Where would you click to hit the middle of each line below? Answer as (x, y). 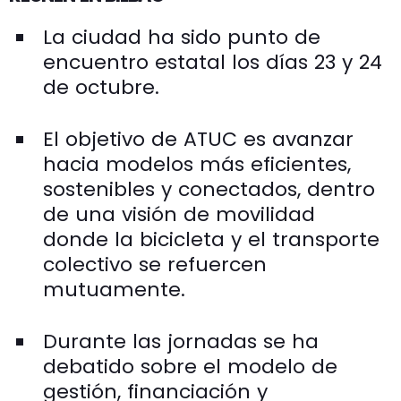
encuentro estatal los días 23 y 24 (213, 62)
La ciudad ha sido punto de (182, 37)
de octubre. (101, 87)
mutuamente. (114, 289)
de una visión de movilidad (179, 214)
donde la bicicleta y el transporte (211, 239)
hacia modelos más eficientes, (197, 164)
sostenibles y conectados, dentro (209, 189)
